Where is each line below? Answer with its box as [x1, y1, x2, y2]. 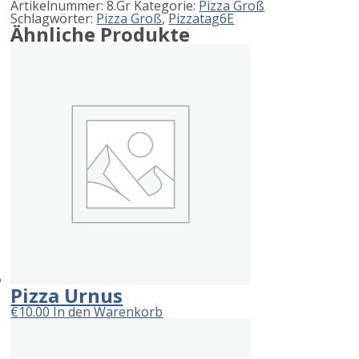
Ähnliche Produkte [10, 20, 191, 47]
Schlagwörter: [10, 9, 97, 27]
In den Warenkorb [53, 302, 163, 321]
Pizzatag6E [168, 9, 235, 27]
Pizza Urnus [10, 281, 123, 309]
